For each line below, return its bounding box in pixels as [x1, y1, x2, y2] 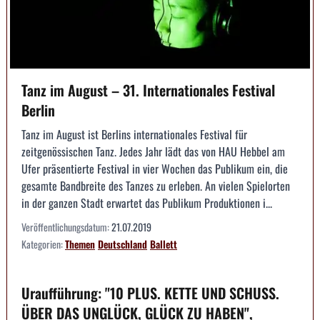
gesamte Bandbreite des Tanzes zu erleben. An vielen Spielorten [21, 177, 290, 195]
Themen [65, 236, 95, 252]
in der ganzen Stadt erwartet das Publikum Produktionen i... [21, 194, 272, 212]
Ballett [150, 236, 177, 252]
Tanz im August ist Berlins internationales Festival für [21, 126, 247, 144]
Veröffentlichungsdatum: [21, 219, 111, 235]
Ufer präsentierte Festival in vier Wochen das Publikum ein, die [21, 160, 288, 178]
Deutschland [98, 236, 147, 252]
